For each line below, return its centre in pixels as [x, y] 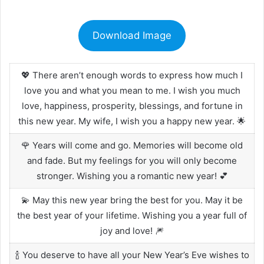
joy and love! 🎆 [132, 230]
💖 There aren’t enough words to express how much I [132, 75]
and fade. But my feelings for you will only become [132, 160]
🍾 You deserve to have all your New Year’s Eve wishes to [132, 255]
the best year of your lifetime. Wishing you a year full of [132, 215]
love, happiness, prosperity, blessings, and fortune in [132, 105]
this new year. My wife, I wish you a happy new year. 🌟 [132, 121]
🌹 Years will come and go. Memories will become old [132, 145]
